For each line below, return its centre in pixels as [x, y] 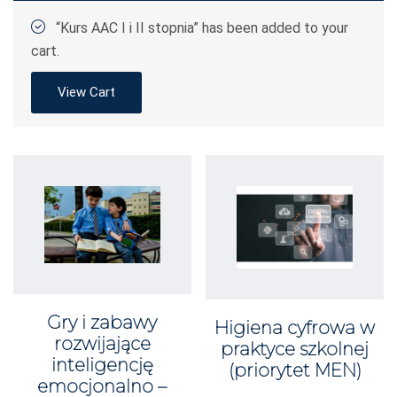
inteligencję [102, 366]
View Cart [86, 93]
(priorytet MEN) [295, 370]
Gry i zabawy [102, 323]
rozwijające [102, 344]
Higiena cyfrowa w [295, 327]
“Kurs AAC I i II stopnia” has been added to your [202, 28]
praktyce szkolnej [295, 349]
